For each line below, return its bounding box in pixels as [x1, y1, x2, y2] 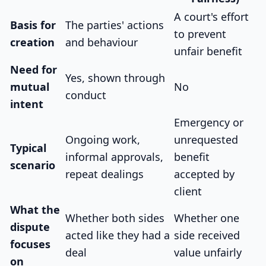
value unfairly [174, 245, 242, 260]
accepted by [174, 167, 235, 182]
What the [10, 202, 60, 217]
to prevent [174, 27, 226, 42]
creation [10, 35, 55, 50]
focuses [10, 237, 50, 252]
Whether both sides [65, 211, 164, 226]
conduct [65, 88, 106, 103]
